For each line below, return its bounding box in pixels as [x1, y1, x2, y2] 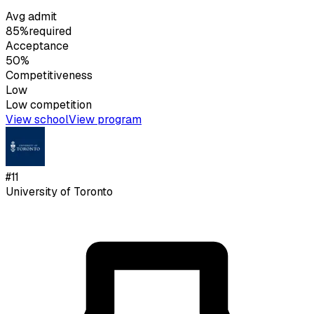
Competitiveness [6, 68, 93, 83]
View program [69, 112, 142, 128]
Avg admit [6, 9, 57, 25]
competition [27, 97, 92, 113]
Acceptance [6, 39, 69, 54]
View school [6, 112, 69, 128]
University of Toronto [6, 184, 113, 200]
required [29, 24, 71, 39]
